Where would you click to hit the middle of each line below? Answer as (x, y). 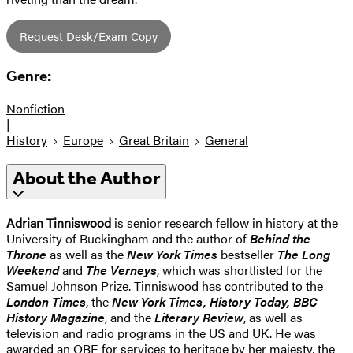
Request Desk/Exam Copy (89, 35)
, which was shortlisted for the (240, 269)
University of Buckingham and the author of (128, 238)
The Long (304, 254)
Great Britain (154, 140)
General (227, 140)
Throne (26, 254)
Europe (83, 140)
